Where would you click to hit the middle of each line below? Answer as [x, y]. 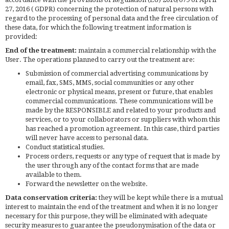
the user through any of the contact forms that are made [112, 165]
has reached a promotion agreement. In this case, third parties [122, 128]
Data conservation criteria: [51, 197]
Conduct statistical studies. [65, 147]
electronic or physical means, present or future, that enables [119, 91]
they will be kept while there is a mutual [160, 197]
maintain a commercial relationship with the [146, 50]
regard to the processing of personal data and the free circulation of [111, 18]
